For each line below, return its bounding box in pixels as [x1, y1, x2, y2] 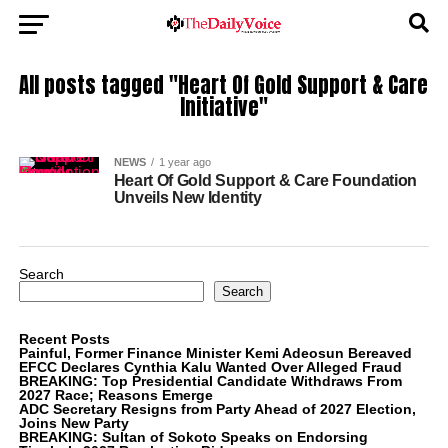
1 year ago [158, 156, 211, 168]
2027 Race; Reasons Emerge [18, 387, 213, 403]
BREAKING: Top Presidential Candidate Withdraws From [18, 373, 402, 389]
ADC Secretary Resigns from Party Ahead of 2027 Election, [18, 401, 416, 417]
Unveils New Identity [113, 189, 262, 206]
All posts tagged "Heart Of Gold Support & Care [19, 70, 429, 101]
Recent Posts [18, 331, 110, 347]
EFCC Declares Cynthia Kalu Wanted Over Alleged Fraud [18, 359, 402, 375]
